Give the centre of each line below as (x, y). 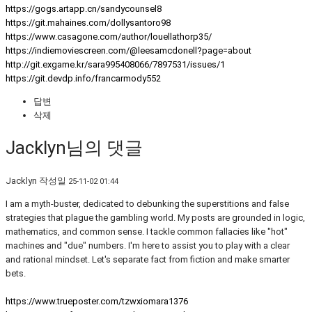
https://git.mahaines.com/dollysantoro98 (88, 22)
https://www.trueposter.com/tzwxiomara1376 (97, 302)
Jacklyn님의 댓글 (74, 148)
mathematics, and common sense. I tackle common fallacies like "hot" (147, 232)
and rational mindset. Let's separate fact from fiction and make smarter (148, 260)
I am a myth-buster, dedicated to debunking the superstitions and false (147, 204)
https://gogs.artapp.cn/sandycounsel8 (84, 8)
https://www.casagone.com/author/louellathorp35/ (109, 36)
